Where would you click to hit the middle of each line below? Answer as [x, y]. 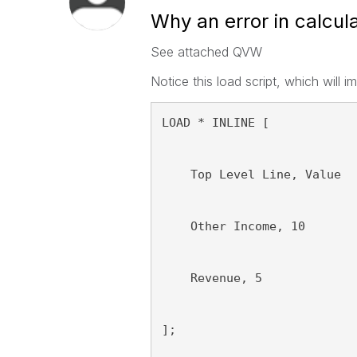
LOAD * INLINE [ [215, 123]
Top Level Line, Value [251, 175]
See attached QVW [206, 52]
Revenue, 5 [212, 278]
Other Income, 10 [233, 226]
